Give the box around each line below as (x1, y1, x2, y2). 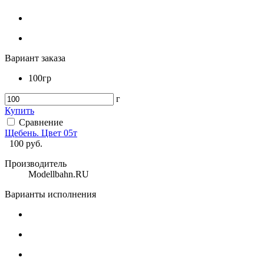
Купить (5, 105, 34, 115)
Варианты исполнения (5, 189, 96, 199)
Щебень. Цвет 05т (5, 127, 77, 138)
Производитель (5, 158, 67, 169)
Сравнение (19, 117, 63, 127)
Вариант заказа (5, 52, 65, 63)
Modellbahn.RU (28, 169, 89, 179)
